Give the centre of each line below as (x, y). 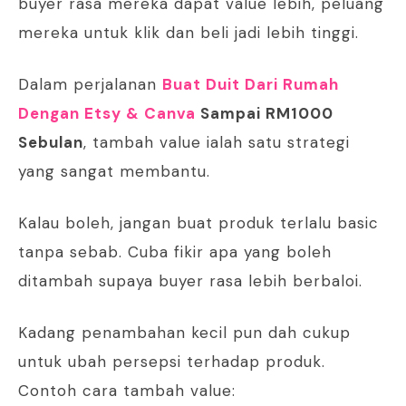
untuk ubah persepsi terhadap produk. (172, 362)
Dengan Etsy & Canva (107, 114)
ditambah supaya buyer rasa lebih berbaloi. (190, 281)
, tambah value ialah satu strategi (217, 143)
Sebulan (51, 143)
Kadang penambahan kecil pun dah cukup (184, 333)
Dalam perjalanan (90, 85)
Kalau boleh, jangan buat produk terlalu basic (198, 223)
